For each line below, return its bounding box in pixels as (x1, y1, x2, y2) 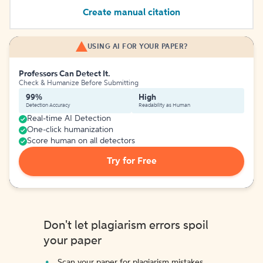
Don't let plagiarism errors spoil (43, 220, 208, 232)
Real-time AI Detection (27, 114, 111, 123)
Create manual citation (83, 8, 180, 18)
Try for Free (106, 157, 157, 166)
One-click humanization (27, 126, 113, 134)
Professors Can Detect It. (19, 70, 110, 78)
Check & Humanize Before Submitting (19, 80, 139, 87)
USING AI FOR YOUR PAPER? (87, 43, 188, 50)
